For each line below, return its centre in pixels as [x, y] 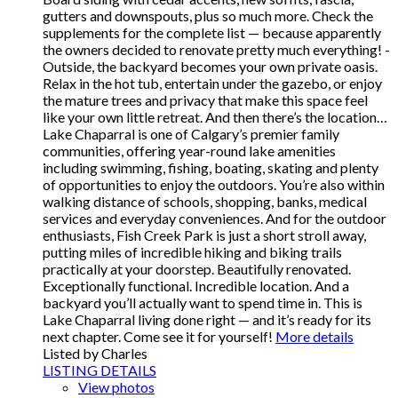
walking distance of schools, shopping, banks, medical [205, 202]
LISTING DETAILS [99, 370]
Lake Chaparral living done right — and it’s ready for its [207, 320]
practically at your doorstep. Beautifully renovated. [197, 269]
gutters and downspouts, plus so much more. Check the [208, 16]
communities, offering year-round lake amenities [189, 151]
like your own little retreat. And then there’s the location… [215, 117]
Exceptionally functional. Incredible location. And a [196, 286]
